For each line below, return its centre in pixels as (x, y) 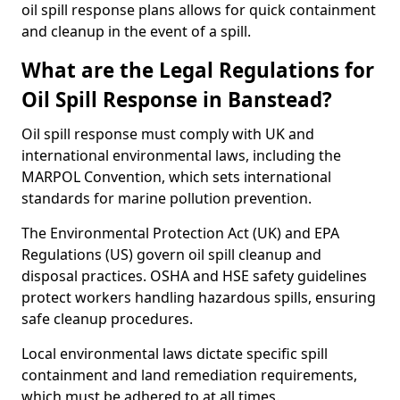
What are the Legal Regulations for (198, 70)
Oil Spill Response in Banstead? (177, 100)
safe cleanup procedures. (107, 319)
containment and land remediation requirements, (189, 375)
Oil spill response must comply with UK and (168, 134)
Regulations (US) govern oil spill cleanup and (171, 254)
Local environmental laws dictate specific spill (175, 354)
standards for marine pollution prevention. (167, 198)
